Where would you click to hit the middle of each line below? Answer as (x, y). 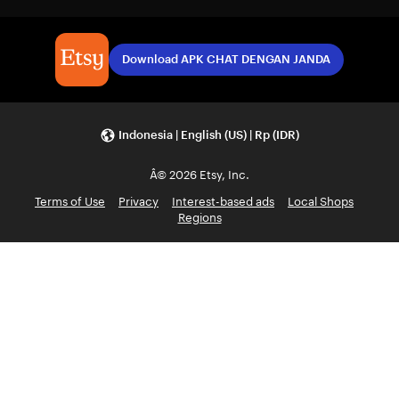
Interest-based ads (223, 201)
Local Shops (321, 201)
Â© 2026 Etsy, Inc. (199, 175)
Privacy (138, 201)
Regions (199, 217)
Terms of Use (70, 201)
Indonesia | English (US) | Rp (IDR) (209, 134)
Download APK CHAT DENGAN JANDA (226, 59)
